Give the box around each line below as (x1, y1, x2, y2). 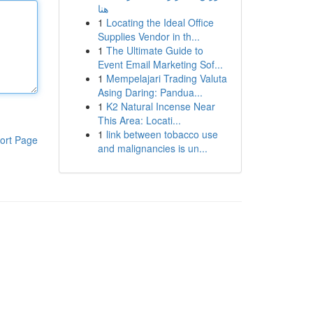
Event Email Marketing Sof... (97, 57, 223, 71)
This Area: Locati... (97, 113, 181, 127)
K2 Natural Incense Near (105, 99, 215, 113)
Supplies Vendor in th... (97, 29, 200, 43)
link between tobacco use (105, 127, 218, 141)
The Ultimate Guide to (105, 43, 203, 57)
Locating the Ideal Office (105, 15, 214, 29)
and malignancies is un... (97, 141, 208, 155)
